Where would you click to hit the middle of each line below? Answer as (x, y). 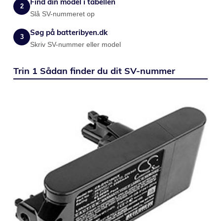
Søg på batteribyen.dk (69, 32)
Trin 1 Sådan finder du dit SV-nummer (94, 71)
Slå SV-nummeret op (62, 14)
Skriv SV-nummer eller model (75, 44)
